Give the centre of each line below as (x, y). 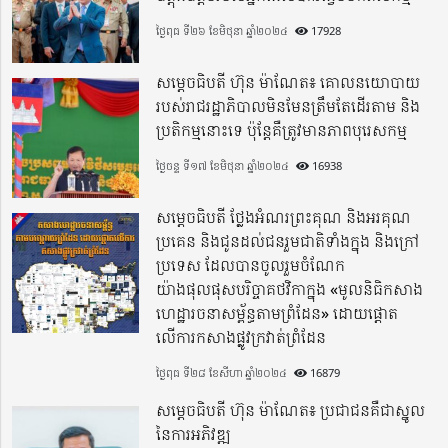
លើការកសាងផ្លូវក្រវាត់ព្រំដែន (241, 337)
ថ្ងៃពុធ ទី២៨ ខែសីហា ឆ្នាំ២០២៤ (222, 373)
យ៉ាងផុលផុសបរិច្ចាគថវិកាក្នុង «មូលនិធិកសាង (290, 289)
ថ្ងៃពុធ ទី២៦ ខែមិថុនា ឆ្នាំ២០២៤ (222, 31)
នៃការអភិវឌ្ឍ (194, 434)
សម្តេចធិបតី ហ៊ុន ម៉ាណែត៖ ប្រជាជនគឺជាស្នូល (291, 410)
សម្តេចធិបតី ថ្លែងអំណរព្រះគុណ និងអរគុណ (284, 217)
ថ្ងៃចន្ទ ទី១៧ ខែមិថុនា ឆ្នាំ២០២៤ (223, 166)
